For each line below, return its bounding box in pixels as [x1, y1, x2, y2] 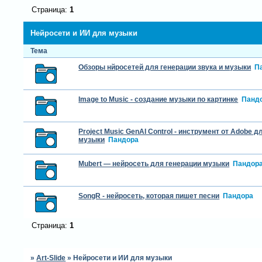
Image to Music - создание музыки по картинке [78, 95, 239, 104]
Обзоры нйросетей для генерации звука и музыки [78, 63, 251, 71]
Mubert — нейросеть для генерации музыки [78, 159, 230, 168]
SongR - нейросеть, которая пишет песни [78, 191, 220, 200]
